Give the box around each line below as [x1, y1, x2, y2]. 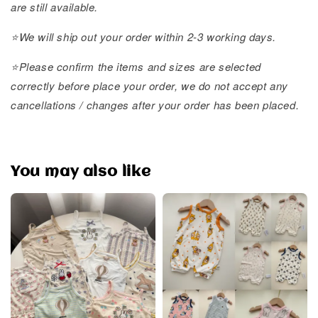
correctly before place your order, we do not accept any [11, 78, 289, 94]
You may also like [11, 164, 151, 180]
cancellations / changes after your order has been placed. [11, 97, 300, 113]
